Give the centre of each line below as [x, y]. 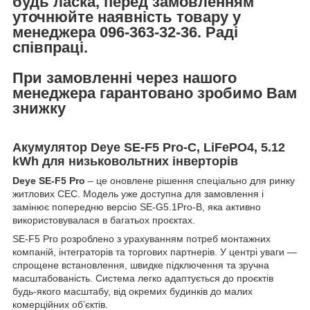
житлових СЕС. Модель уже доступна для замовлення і [138, 193]
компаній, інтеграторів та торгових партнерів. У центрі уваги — [155, 252]
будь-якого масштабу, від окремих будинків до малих [133, 291]
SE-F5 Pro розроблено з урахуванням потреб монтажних [142, 238]
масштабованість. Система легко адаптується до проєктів [143, 278]
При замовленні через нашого [125, 77]
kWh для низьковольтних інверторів [125, 161]
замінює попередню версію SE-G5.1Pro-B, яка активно [137, 207]
